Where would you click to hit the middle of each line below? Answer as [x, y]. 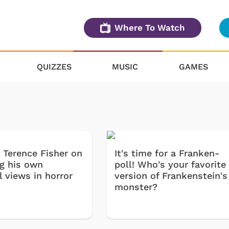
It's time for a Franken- [167, 153]
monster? [136, 187]
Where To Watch [150, 28]
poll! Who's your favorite [170, 165]
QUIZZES [54, 66]
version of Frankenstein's [171, 176]
